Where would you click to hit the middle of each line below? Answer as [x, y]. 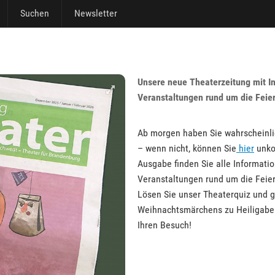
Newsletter [96, 13]
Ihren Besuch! [165, 225]
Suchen [35, 13]
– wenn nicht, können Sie [187, 148]
